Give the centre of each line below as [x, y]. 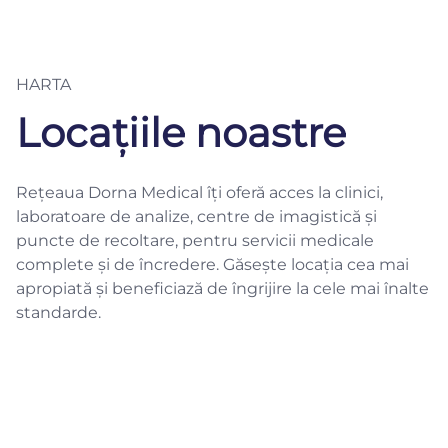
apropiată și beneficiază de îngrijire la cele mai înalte [222, 289]
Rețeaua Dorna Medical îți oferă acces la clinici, [199, 193]
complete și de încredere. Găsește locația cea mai [212, 265]
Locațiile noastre [181, 133]
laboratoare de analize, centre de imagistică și [196, 217]
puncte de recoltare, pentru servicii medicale [195, 241]
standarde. [58, 313]
